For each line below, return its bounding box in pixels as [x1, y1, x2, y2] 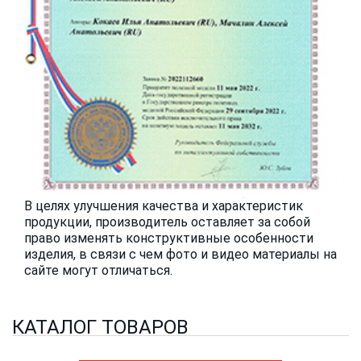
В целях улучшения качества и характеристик [24, 198, 303, 214]
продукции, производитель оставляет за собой [24, 214, 310, 230]
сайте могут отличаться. [24, 263, 172, 279]
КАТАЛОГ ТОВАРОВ [12, 316, 189, 339]
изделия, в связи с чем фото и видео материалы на [24, 247, 337, 263]
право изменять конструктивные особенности [24, 230, 313, 247]
